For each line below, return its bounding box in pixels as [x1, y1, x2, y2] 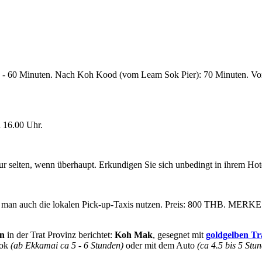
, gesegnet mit [153, 229, 206, 240]
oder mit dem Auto [126, 240, 197, 250]
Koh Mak [115, 229, 153, 240]
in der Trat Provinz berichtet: [5, 229, 115, 240]
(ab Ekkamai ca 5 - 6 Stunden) [11, 240, 126, 250]
